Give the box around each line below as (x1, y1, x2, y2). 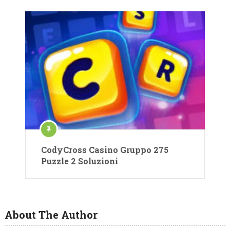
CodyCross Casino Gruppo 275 (41, 144, 168, 156)
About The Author (4, 208, 98, 222)
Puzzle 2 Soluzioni (41, 156, 118, 167)
